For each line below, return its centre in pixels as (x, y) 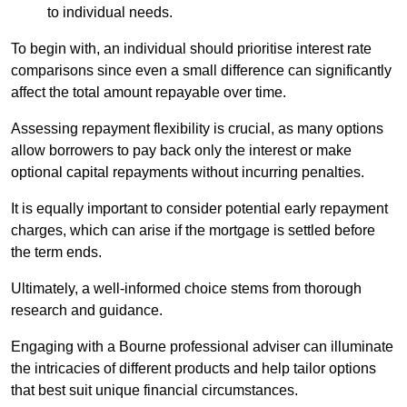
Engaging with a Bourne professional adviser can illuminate (202, 346)
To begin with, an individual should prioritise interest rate (191, 48)
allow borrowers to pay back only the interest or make (181, 150)
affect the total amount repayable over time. (149, 92)
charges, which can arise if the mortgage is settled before (193, 230)
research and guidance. (87, 310)
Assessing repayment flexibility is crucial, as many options (197, 128)
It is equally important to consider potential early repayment (199, 208)
